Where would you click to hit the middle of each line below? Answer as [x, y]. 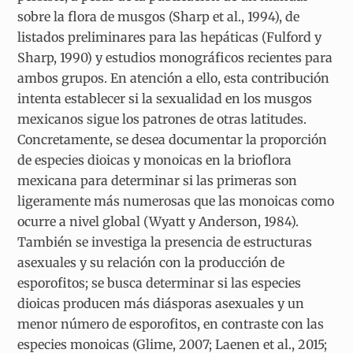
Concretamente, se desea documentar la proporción [173, 140]
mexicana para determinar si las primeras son [158, 181]
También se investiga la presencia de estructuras [165, 242]
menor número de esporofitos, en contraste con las [171, 324]
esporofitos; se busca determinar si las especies [160, 283]
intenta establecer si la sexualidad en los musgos [165, 99]
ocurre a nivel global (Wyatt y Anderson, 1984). [158, 222]
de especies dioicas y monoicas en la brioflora [155, 160]
